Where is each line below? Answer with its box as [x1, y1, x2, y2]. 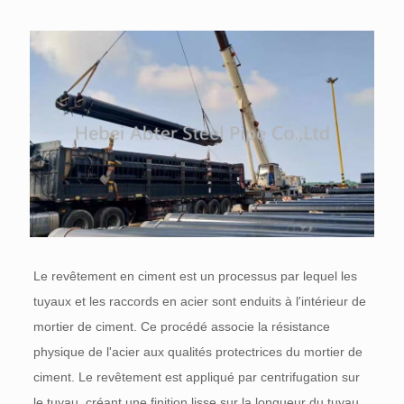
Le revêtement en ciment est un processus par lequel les [32, 269, 357, 284]
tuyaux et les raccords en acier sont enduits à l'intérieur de [32, 294, 366, 309]
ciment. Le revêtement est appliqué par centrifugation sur [32, 370, 360, 385]
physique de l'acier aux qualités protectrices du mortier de [32, 344, 363, 360]
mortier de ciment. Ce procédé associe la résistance [32, 319, 330, 335]
